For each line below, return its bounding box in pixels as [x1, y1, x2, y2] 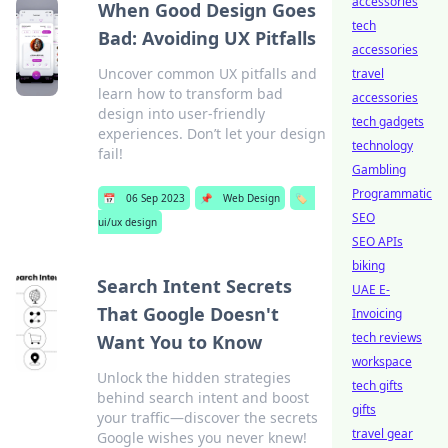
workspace [352, 353, 412, 370]
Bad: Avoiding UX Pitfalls [97, 26, 316, 50]
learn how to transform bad [97, 84, 283, 103]
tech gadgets [352, 113, 424, 130]
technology [352, 137, 413, 154]
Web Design [222, 191, 280, 205]
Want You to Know [97, 330, 263, 354]
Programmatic [352, 185, 432, 202]
